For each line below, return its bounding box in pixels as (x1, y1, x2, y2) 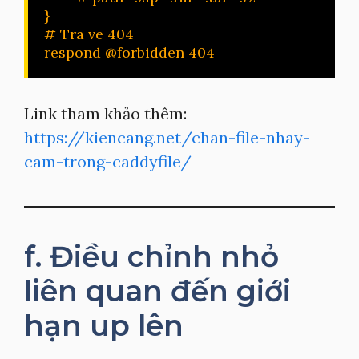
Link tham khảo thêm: (24, 103, 187, 123)
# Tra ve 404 (44, 25, 134, 43)
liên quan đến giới (24, 273, 291, 309)
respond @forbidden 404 (44, 43, 215, 62)
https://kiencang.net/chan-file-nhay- (24, 127, 310, 147)
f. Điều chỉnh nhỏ (24, 239, 279, 274)
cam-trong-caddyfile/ (24, 151, 192, 171)
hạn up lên (24, 308, 184, 343)
